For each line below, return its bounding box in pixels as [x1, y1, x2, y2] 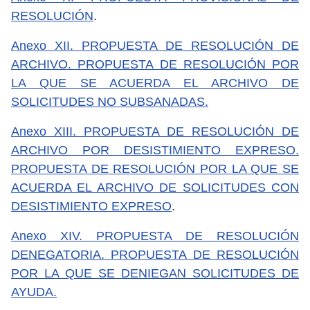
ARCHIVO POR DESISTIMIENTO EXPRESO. [11, 143, 299, 157]
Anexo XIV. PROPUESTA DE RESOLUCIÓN [11, 228, 299, 243]
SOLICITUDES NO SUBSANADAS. [11, 94, 208, 109]
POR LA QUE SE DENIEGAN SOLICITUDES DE [11, 266, 299, 280]
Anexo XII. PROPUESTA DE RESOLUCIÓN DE [11, 38, 299, 53]
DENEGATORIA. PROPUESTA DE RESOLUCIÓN [11, 247, 299, 262]
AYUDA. [11, 284, 57, 299]
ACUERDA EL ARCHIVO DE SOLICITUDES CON [11, 180, 299, 194]
